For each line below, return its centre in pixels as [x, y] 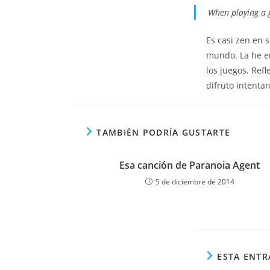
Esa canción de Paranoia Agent [190, 165]
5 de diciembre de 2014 [195, 182]
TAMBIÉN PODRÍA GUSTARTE [164, 132]
